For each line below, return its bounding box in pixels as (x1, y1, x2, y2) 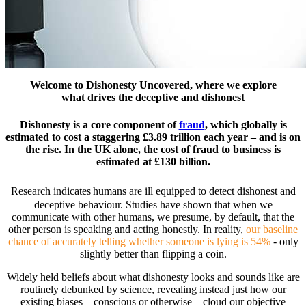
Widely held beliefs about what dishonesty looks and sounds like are (6, 271, 300, 283)
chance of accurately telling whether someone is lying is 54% (8, 236, 270, 248)
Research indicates (10, 185, 91, 197)
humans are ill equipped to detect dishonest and (92, 185, 296, 197)
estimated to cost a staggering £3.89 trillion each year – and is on (5, 130, 301, 143)
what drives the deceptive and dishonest (61, 92, 245, 104)
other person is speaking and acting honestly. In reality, (8, 223, 246, 236)
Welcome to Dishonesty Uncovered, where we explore (29, 79, 277, 92)
